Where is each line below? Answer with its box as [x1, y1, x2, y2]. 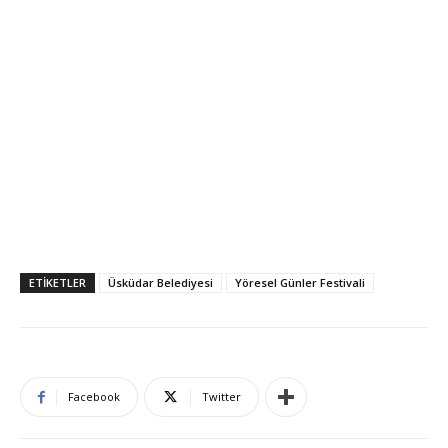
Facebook [68, 389, 120, 405]
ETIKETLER [29, 275, 86, 291]
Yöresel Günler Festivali [235, 275, 365, 291]
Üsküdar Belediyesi [108, 275, 213, 291]
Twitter [202, 389, 241, 405]
